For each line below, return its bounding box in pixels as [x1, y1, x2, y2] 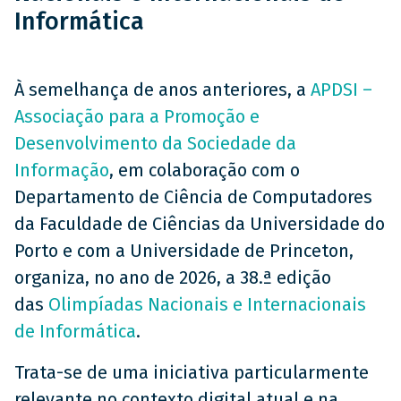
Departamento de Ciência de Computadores [14, 186, 372, 208]
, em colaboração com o [109, 159, 300, 181]
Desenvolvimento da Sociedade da [14, 132, 296, 154]
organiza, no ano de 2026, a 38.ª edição [14, 267, 331, 288]
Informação [14, 159, 109, 181]
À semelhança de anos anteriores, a [14, 79, 311, 100]
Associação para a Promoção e [14, 106, 260, 127]
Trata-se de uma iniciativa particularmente [14, 362, 369, 383]
